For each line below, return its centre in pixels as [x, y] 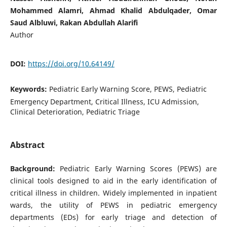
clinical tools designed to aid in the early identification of [113, 181]
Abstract [27, 145]
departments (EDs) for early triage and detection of [113, 217]
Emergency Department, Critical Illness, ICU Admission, [104, 101]
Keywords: [29, 89]
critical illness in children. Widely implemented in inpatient [113, 193]
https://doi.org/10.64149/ [71, 63]
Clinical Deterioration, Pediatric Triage [75, 111]
